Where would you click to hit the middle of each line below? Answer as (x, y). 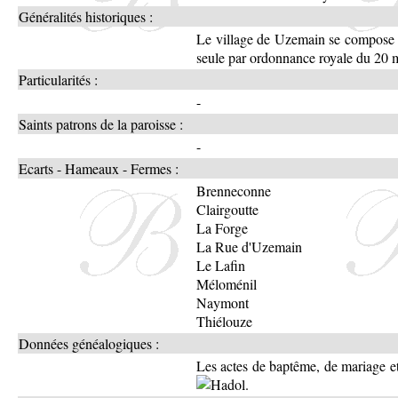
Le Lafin (221, 265)
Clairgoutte (227, 209)
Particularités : (58, 79)
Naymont (223, 302)
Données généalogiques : (89, 343)
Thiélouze (224, 321)
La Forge (222, 227)
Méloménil (227, 283)
